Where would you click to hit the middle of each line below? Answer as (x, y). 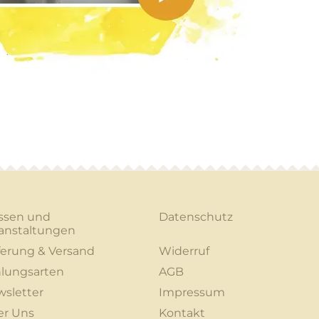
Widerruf (184, 251)
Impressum (192, 292)
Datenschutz (195, 217)
